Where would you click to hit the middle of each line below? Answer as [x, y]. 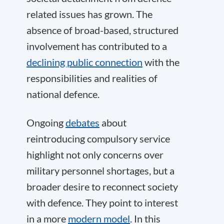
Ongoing [46, 122]
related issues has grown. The [89, 14]
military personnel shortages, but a [100, 170]
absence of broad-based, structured [102, 30]
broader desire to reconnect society [102, 186]
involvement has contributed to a [97, 46]
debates [82, 122]
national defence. [63, 94]
